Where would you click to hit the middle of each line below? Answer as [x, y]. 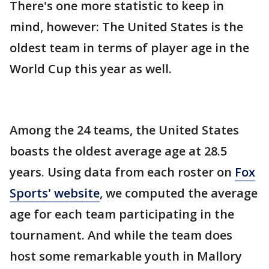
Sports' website [55, 193]
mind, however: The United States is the [126, 27]
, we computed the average [179, 193]
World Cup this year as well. [91, 69]
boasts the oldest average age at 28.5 [118, 151]
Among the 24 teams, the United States [124, 130]
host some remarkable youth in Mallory [126, 256]
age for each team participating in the [122, 214]
